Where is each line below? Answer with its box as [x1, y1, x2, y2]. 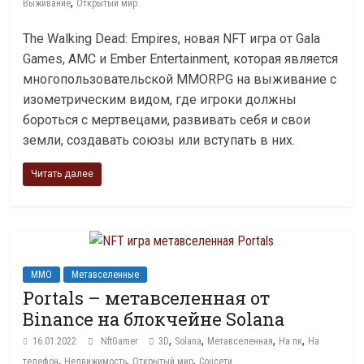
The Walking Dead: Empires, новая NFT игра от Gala [23, 31, 321, 46]
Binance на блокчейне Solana [23, 307, 285, 331]
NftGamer [101, 336, 141, 347]
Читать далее [31, 168, 94, 180]
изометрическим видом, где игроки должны [23, 92, 297, 107]
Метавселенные [71, 269, 140, 280]
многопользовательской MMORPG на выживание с [23, 71, 337, 87]
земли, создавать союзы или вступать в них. [23, 132, 296, 148]
